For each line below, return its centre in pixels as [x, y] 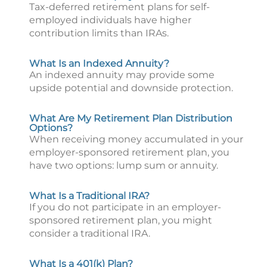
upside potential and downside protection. [131, 88]
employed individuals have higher [110, 20]
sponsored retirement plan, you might [121, 220]
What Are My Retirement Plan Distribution [131, 118]
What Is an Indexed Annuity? [99, 63]
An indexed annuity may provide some [122, 75]
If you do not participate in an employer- [125, 207]
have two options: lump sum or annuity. [124, 165]
